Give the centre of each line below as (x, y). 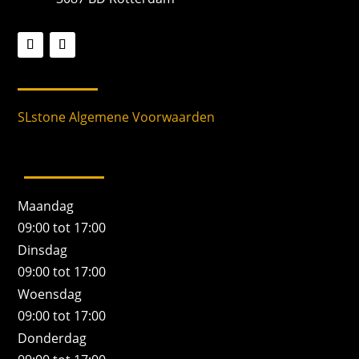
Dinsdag (43, 250)
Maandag (46, 206)
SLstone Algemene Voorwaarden (117, 117)
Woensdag (50, 294)
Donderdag (52, 339)
